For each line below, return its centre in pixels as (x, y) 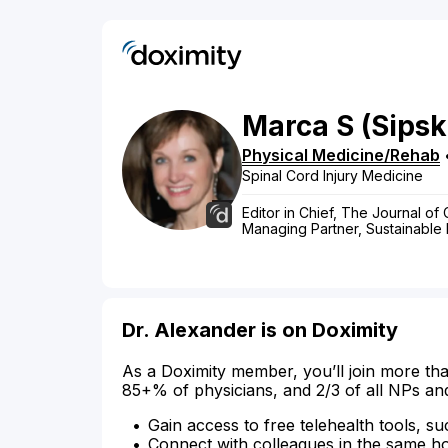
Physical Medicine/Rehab (341, 155)
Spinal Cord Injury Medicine (332, 176)
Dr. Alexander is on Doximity (260, 330)
